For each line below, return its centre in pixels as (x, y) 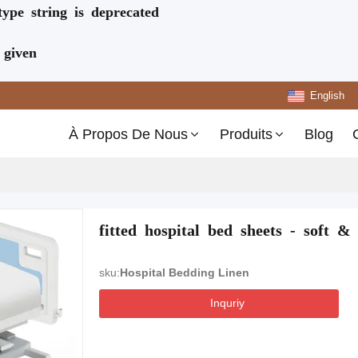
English (327, 95)
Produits (246, 134)
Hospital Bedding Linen (185, 272)
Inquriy (227, 303)
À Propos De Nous (128, 134)
